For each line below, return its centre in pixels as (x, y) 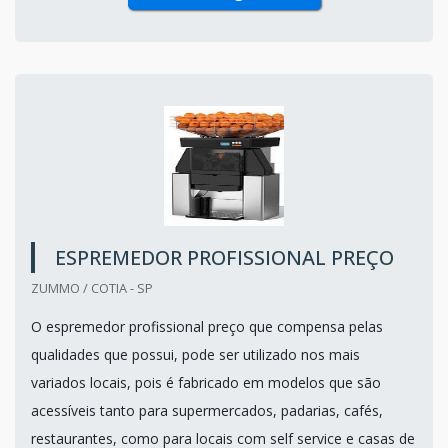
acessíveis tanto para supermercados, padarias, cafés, (207, 410)
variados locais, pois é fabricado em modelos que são (206, 382)
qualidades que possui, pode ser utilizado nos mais (195, 354)
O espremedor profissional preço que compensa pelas (207, 326)
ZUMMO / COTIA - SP (92, 287)
